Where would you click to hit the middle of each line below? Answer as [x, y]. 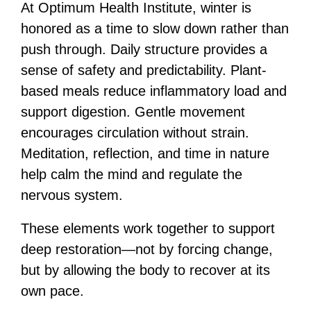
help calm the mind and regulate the [132, 174]
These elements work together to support [148, 228]
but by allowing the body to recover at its [145, 270]
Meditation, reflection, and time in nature [145, 153]
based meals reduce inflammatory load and [154, 91]
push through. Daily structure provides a [144, 49]
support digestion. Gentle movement [133, 112]
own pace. [52, 291]
